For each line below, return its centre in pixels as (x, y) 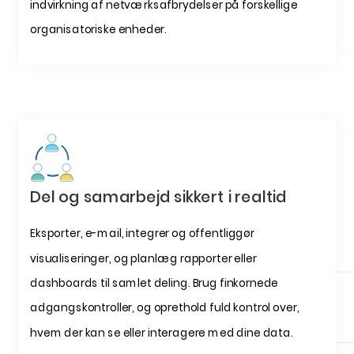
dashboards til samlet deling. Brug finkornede (154, 283)
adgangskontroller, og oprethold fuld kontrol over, (164, 308)
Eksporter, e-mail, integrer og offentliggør (142, 233)
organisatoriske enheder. (98, 29)
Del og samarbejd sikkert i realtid (158, 197)
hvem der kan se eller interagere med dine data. (161, 332)
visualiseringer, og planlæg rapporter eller (143, 258)
